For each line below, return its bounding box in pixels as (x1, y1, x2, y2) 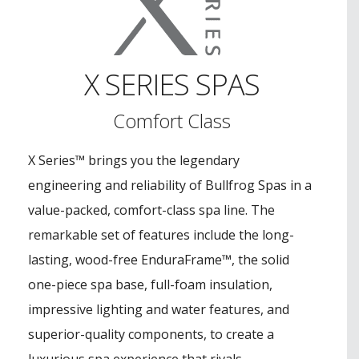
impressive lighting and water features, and (28, 300, 289, 318)
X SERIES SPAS (83, 64, 260, 104)
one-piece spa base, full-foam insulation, (28, 275, 272, 293)
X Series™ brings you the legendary (28, 151, 240, 169)
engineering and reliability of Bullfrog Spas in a (28, 175, 312, 194)
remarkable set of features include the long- (28, 225, 294, 244)
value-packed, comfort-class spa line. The (28, 200, 275, 219)
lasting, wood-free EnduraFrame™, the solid (28, 250, 289, 268)
